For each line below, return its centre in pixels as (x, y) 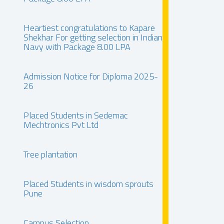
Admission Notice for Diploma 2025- (91, 76)
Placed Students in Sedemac (76, 115)
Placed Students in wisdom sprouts (88, 184)
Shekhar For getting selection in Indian (93, 37)
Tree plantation (50, 154)
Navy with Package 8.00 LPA (77, 47)
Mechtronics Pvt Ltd (61, 125)
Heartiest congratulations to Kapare (89, 28)
